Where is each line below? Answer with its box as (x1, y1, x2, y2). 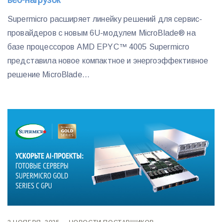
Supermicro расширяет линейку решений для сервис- (7, 14, 203, 23)
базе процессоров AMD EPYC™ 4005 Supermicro (7, 42, 190, 51)
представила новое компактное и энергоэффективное (7, 56, 209, 65)
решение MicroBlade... (7, 70, 90, 79)
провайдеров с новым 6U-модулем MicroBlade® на (7, 28, 196, 37)
